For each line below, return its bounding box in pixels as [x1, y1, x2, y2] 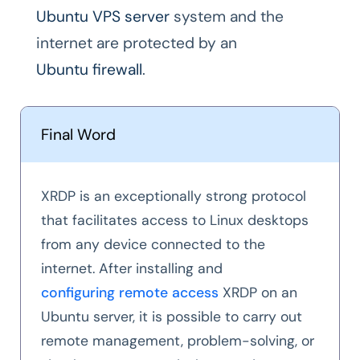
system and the [170, 6, 284, 27]
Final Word [41, 125, 116, 145]
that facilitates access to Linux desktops [41, 211, 309, 230]
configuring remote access [41, 284, 219, 302]
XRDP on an [219, 284, 297, 302]
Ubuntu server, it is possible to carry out [41, 308, 302, 326]
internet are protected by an [36, 33, 237, 54]
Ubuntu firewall [36, 59, 142, 80]
